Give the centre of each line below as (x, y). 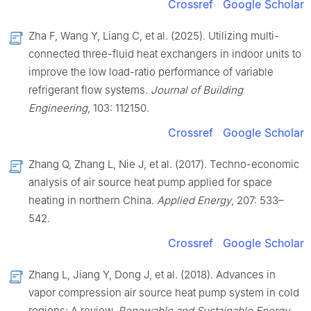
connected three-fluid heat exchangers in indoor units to (165, 54)
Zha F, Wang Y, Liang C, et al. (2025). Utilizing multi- (154, 36)
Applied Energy (194, 201)
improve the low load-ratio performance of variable (151, 72)
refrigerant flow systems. (90, 90)
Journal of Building (197, 90)
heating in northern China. (93, 201)
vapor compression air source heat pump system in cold (164, 293)
